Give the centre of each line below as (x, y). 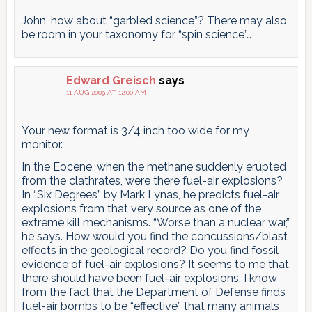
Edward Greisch (111, 80)
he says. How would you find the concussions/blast (154, 236)
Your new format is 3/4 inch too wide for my (135, 130)
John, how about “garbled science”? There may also (154, 20)
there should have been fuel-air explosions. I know (149, 278)
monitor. (42, 144)
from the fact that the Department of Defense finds (153, 292)
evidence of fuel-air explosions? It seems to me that (155, 264)
